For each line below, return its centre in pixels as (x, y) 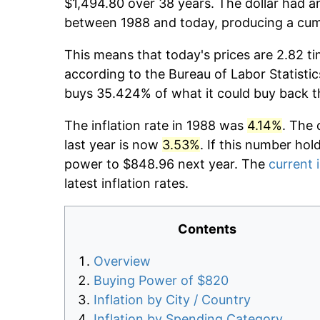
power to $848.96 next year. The (166, 164)
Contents (207, 229)
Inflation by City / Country (172, 300)
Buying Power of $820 (161, 281)
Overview (122, 261)
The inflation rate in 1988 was (156, 126)
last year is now (113, 145)
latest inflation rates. (126, 184)
